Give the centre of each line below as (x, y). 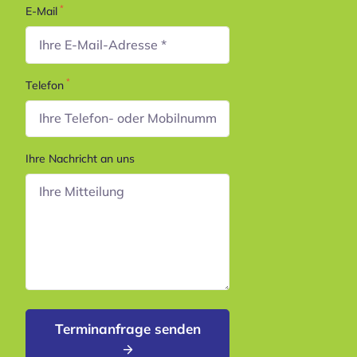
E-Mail (41, 12)
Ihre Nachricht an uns (80, 158)
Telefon (45, 85)
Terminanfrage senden (127, 329)
